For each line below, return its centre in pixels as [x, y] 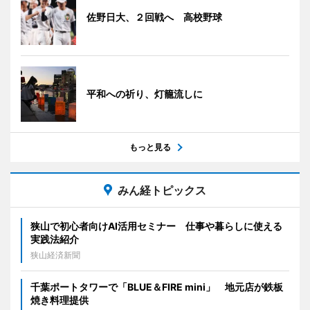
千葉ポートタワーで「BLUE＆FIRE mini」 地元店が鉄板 [157, 287]
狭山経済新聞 [55, 255]
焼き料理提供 [60, 300]
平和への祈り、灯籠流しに [145, 94]
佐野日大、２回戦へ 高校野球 [154, 17]
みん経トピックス [162, 191]
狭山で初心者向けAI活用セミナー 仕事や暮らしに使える [156, 226]
